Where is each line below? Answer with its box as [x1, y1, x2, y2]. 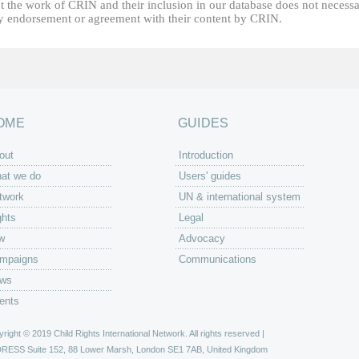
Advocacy [179, 232, 225, 244]
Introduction [179, 149, 233, 161]
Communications [179, 253, 256, 265]
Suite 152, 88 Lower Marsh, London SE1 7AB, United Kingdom [25, 345, 268, 354]
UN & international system [179, 191, 301, 203]
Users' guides [179, 170, 241, 182]
